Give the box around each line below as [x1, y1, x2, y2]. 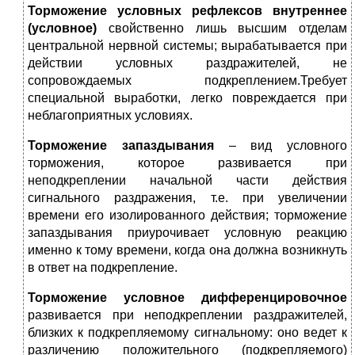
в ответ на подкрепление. [28, 261, 177, 275]
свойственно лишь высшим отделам [97, 21, 347, 36]
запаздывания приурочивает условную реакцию [28, 226, 347, 240]
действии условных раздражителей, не [28, 56, 347, 71]
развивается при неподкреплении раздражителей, [28, 308, 347, 323]
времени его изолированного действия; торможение [28, 208, 347, 223]
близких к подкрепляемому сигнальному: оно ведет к [28, 326, 347, 340]
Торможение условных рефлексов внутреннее [28, 4, 347, 18]
